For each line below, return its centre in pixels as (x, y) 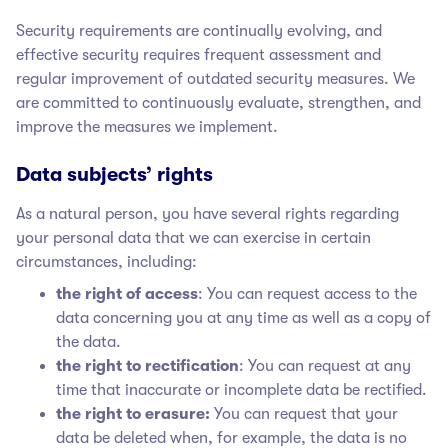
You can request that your (304, 413)
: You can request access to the (307, 293)
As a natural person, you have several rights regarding (207, 213)
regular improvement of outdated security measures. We (215, 78)
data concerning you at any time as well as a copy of (243, 317)
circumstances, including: (106, 261)
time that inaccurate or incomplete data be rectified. (241, 389)
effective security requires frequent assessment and (198, 54)
